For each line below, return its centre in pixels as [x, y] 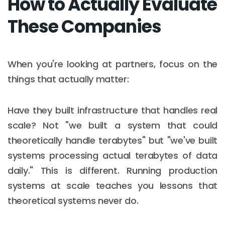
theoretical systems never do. [73, 200]
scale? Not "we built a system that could [113, 125]
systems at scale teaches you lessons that [113, 185]
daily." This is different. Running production [113, 170]
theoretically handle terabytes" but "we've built [113, 140]
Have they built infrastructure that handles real [113, 110]
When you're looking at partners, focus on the [113, 64]
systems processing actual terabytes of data [113, 155]
